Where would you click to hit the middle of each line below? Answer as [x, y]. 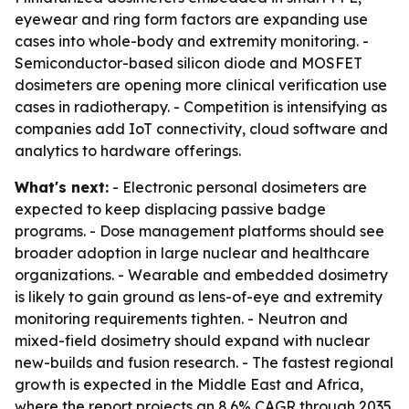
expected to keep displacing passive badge [170, 209]
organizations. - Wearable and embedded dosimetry [201, 275]
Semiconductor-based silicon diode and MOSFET [189, 63]
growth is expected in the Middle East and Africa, [189, 384]
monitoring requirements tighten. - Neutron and [181, 319]
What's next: [62, 187]
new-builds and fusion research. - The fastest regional [204, 362]
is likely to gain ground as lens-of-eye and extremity [199, 297]
